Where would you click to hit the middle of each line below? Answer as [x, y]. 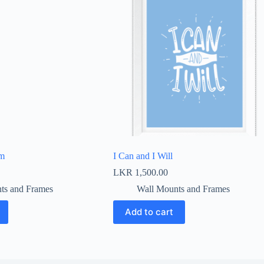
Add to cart [149, 212]
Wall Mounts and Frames [183, 189]
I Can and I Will [143, 156]
